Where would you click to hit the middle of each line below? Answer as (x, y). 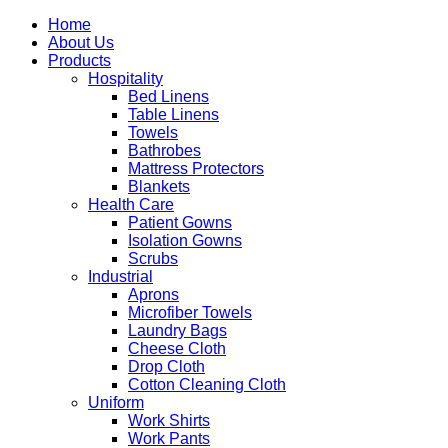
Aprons (153, 294)
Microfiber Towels (190, 312)
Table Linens (173, 114)
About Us (81, 42)
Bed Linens (168, 96)
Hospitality (125, 78)
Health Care (131, 204)
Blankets (159, 186)
